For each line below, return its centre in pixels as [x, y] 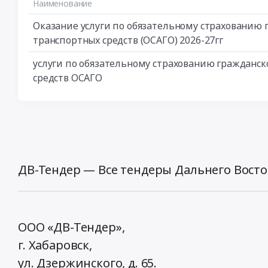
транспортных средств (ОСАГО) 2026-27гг [128, 40]
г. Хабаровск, [55, 245]
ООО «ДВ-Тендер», [71, 227]
